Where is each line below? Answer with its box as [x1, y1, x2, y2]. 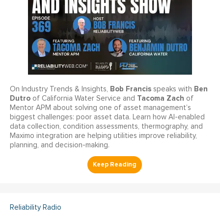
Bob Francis [110, 84, 151, 94]
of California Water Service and [30, 95, 137, 103]
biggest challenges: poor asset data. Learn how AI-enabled [10, 113, 205, 121]
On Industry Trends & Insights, [10, 85, 110, 93]
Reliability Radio [10, 204, 61, 212]
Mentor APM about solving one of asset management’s [10, 104, 191, 112]
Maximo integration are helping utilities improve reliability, [10, 132, 197, 140]
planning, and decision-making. [10, 141, 110, 149]
